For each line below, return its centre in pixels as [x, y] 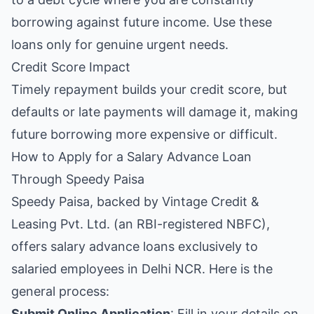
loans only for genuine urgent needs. [120, 45]
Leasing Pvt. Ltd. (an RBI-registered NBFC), [141, 224]
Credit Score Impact [71, 67]
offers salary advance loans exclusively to [135, 246]
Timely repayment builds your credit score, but [149, 89]
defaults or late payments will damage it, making [155, 112]
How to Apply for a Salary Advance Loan [131, 157]
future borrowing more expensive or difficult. [144, 134]
